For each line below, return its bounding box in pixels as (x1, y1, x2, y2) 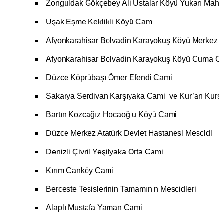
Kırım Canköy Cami (46, 166, 113, 175)
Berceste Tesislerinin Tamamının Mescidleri (46, 184, 196, 193)
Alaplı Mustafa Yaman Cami (46, 203, 142, 212)
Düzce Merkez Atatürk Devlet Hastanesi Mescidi (46, 129, 212, 137)
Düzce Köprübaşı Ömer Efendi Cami (46, 73, 172, 82)
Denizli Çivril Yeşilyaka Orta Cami (46, 147, 163, 156)
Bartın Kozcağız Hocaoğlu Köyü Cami (46, 110, 177, 119)
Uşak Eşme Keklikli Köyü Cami (46, 17, 154, 26)
